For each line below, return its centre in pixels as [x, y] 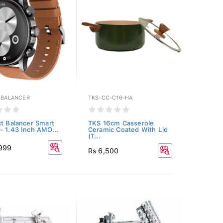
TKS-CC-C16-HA [110, 98]
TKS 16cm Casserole [121, 123]
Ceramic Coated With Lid [128, 130]
